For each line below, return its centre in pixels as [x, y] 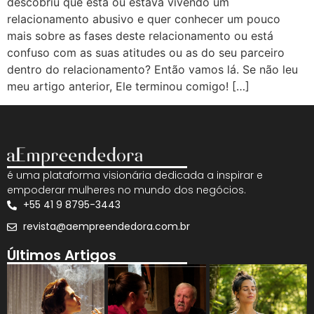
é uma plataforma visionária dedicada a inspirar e [135, 176]
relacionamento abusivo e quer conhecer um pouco [144, 19]
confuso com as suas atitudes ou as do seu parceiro [146, 53]
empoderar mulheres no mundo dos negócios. [127, 190]
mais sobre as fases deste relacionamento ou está [140, 36]
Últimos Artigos [62, 255]
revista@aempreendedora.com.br [106, 227]
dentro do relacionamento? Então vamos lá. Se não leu [152, 70]
